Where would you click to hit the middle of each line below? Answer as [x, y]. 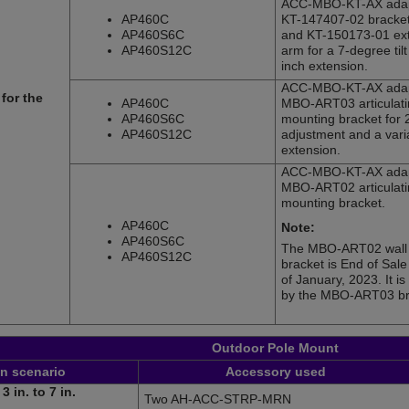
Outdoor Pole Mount [275, 348]
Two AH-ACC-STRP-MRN [218, 399]
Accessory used [275, 372]
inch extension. [325, 66]
